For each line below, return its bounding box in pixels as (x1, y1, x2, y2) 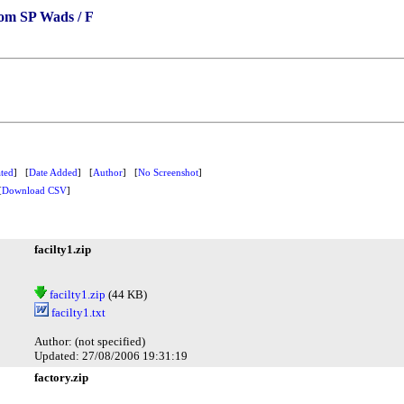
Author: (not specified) (34, 334, 145, 348)
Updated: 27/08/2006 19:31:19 (34, 348, 188, 363)
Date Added (29, 166, 78, 178)
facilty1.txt (49, 305, 106, 319)
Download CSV (2, 184, 67, 196)
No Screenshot (138, 166, 198, 178)
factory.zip (34, 370, 88, 384)
